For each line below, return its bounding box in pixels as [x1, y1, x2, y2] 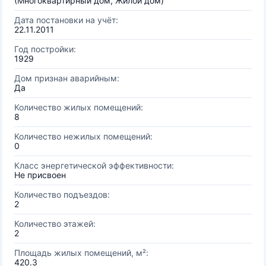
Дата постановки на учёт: [14, 15, 118, 25]
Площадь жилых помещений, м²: [14, 248, 148, 258]
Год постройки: [14, 44, 76, 54]
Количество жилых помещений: [14, 102, 143, 112]
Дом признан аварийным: [14, 73, 119, 83]
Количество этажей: [14, 218, 96, 229]
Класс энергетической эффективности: [14, 160, 174, 170]
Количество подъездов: [14, 189, 110, 199]
